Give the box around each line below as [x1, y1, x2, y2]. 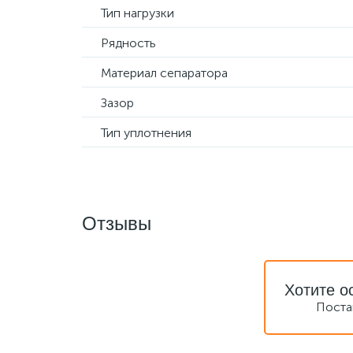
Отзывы [82, 213, 151, 234]
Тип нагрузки [101, 6, 174, 20]
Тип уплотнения [101, 125, 191, 140]
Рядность [101, 35, 156, 50]
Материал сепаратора [101, 65, 228, 80]
